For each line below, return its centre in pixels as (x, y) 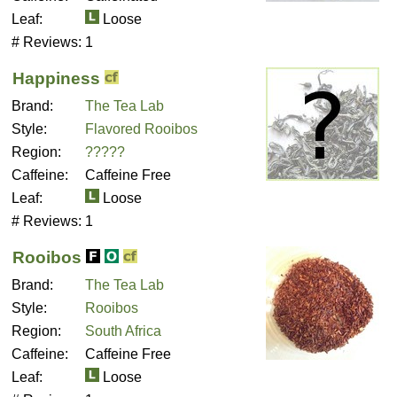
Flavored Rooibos (141, 129)
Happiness (56, 78)
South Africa (123, 331)
